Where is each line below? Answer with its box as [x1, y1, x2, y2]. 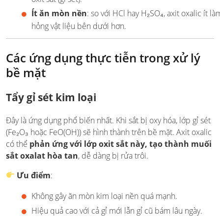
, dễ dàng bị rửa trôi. [78, 150, 148, 161]
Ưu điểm [17, 169, 51, 181]
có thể [6, 138, 29, 149]
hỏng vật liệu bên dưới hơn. [31, 20, 126, 31]
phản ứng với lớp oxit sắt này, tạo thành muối [29, 138, 212, 149]
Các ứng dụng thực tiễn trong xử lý [6, 49, 200, 66]
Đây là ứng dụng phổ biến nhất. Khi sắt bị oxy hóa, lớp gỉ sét [6, 114, 211, 126]
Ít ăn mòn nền [31, 7, 87, 19]
